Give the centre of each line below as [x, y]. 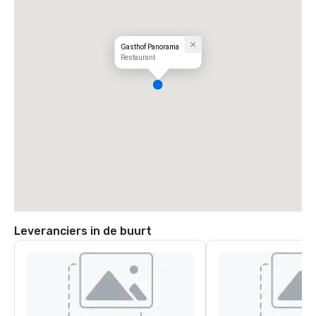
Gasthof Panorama [150, 47]
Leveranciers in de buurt [83, 231]
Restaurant [138, 58]
